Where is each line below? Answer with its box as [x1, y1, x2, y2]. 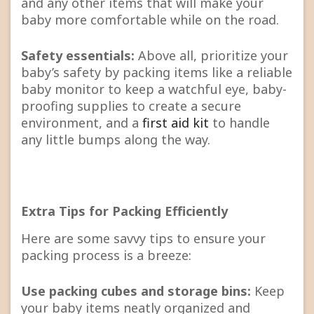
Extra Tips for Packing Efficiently [21, 203, 228, 220]
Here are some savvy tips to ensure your [21, 229, 266, 247]
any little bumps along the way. [21, 131, 210, 149]
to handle [209, 114, 270, 132]
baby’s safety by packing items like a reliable [21, 64, 292, 81]
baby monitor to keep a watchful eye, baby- [21, 81, 287, 98]
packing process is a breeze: [21, 246, 191, 264]
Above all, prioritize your [135, 47, 288, 64]
